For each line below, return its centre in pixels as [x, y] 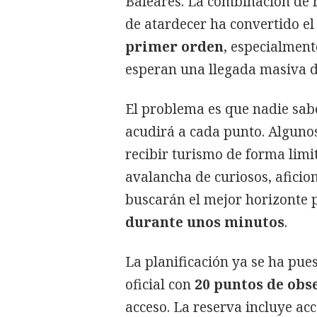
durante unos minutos [205, 222]
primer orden [174, 46]
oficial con [158, 284]
